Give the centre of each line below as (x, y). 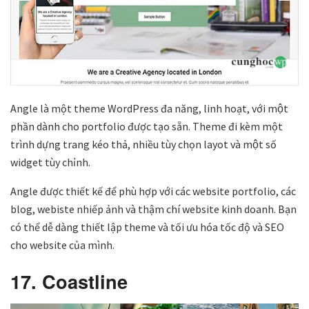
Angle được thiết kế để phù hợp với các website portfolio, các (153, 191)
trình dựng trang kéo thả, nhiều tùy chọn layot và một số (143, 144)
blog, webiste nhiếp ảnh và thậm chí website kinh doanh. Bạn (153, 209)
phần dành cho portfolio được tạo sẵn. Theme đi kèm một (147, 126)
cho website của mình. (62, 245)
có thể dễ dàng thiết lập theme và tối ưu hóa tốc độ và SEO (147, 227)
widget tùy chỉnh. (50, 162)
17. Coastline (69, 281)
